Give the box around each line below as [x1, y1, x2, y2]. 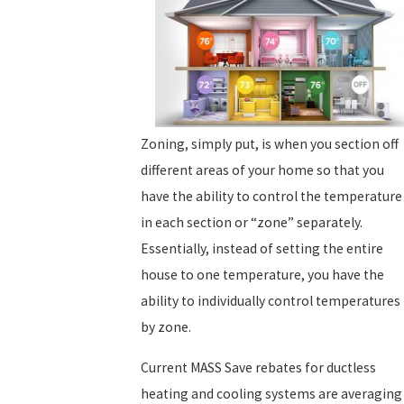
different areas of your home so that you [141, 161, 384, 179]
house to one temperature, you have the [141, 265, 384, 283]
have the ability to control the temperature [141, 187, 402, 205]
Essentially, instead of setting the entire [141, 239, 383, 257]
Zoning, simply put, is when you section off [141, 134, 399, 152]
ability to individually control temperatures [141, 291, 400, 309]
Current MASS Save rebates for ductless [141, 358, 376, 376]
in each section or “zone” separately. [141, 213, 363, 231]
